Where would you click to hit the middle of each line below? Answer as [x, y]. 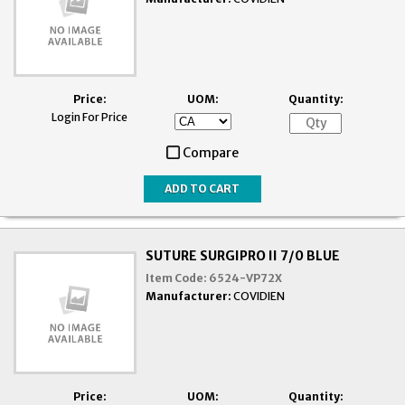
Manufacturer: [189, 296]
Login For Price [89, 117]
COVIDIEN [259, 296]
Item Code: [177, 278]
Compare [211, 152]
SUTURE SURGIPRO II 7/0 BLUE [243, 255]
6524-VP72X [246, 278]
